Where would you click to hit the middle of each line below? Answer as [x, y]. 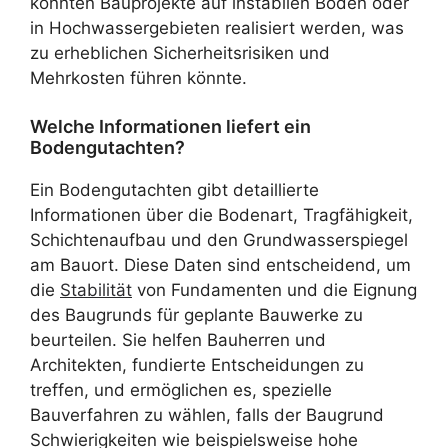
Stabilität [96, 290]
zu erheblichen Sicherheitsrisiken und [180, 52]
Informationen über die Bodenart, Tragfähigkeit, [221, 215]
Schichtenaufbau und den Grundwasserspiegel [219, 240]
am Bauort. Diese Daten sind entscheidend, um [220, 265]
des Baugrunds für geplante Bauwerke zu [196, 315]
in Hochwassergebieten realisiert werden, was [217, 27]
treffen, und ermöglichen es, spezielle [181, 390]
